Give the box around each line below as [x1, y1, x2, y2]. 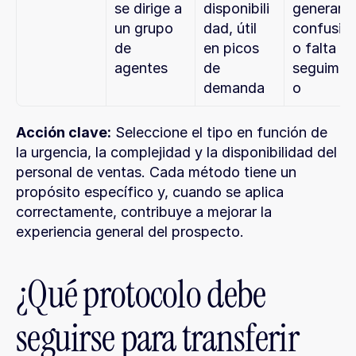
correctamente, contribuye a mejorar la [16, 203, 272, 220]
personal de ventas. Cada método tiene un [16, 164, 296, 180]
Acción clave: [16, 124, 111, 141]
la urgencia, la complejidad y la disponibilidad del [16, 144, 337, 161]
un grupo [114, 20, 173, 37]
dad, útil [203, 20, 257, 37]
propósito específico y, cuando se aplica [16, 184, 284, 200]
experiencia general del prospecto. [16, 223, 244, 240]
